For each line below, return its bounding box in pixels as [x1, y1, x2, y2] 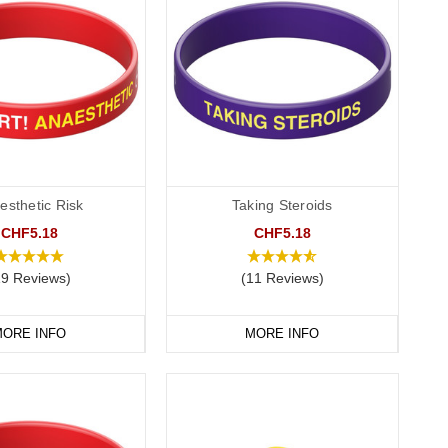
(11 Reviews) [240, 270, 324, 287]
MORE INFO [244, 326, 319, 342]
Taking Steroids [231, 197, 333, 214]
